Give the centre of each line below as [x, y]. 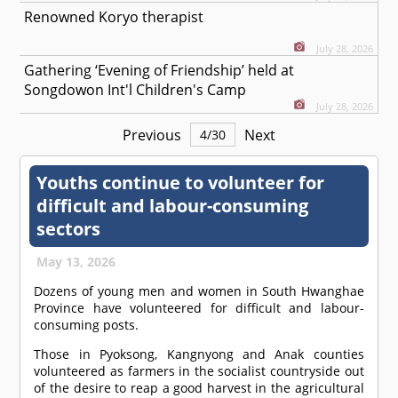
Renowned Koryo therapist [114, 17]
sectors [69, 229]
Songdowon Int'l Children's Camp [135, 90]
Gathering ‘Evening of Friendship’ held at [159, 71]
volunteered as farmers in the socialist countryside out [199, 371]
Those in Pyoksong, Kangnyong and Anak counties [199, 354]
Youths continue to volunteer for [181, 183]
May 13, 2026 [76, 262]
